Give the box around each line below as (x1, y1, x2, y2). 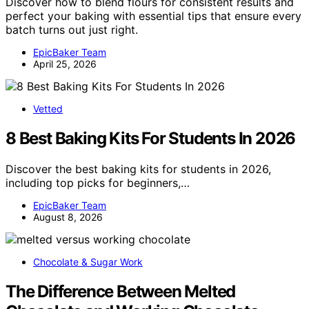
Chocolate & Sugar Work (33, 256, 143, 268)
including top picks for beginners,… (6, 176, 190, 190)
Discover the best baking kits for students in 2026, (6, 162, 271, 177)
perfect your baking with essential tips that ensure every (6, 9, 301, 23)
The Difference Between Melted (6, 281, 236, 301)
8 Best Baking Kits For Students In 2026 (6, 128, 296, 149)
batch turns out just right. (6, 23, 138, 37)
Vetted (33, 103, 63, 115)
